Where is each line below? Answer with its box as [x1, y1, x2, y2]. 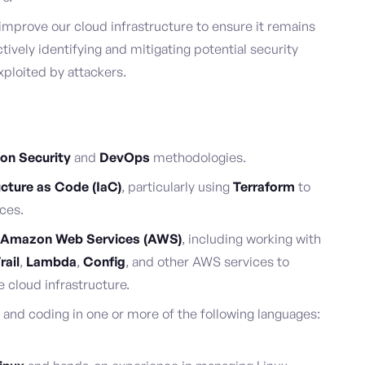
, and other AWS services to [125, 253, 289, 270]
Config [83, 253, 125, 270]
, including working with [182, 231, 321, 248]
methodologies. [150, 149, 246, 166]
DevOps [99, 149, 150, 166]
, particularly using [121, 178, 233, 196]
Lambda [26, 253, 77, 270]
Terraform [233, 178, 295, 196]
